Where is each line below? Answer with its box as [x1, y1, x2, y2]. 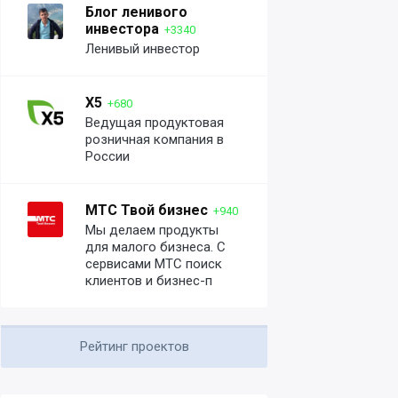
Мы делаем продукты [85, 222, 219, 238]
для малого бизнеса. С [85, 239, 226, 255]
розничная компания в [85, 131, 224, 147]
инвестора [85, 20, 159, 37]
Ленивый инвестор [85, 41, 200, 57]
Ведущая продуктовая [85, 115, 224, 131]
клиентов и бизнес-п [85, 273, 212, 289]
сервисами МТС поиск [85, 256, 222, 272]
